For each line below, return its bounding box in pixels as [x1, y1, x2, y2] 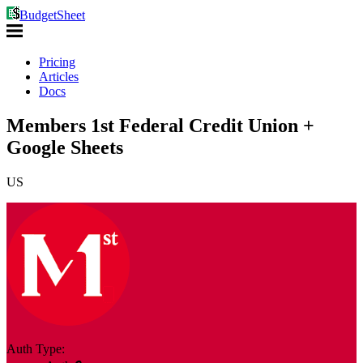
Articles [39, 70, 79, 83]
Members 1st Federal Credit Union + [6, 114, 314, 136]
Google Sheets [6, 136, 123, 158]
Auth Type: [6, 341, 65, 356]
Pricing [39, 55, 75, 69]
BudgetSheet [19, 8, 85, 22]
